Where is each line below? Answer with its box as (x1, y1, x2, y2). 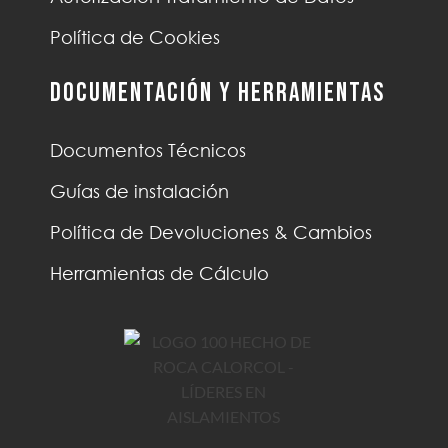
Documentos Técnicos (50, 139, 246, 162)
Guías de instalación (50, 180, 229, 203)
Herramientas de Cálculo (50, 262, 269, 285)
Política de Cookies (50, 26, 220, 49)
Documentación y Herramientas (50, 78, 385, 110)
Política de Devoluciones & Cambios (50, 221, 372, 244)
